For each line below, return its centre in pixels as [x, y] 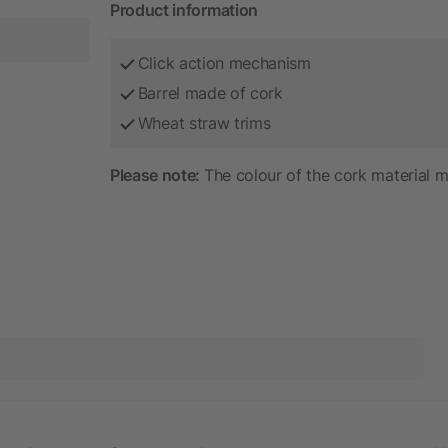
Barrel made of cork [210, 92]
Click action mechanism [224, 62]
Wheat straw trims [204, 122]
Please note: [157, 174]
